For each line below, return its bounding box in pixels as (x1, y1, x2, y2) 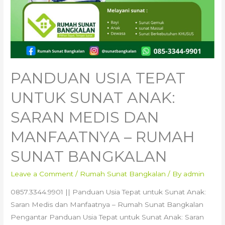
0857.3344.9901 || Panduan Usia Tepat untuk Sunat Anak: (11, 187, 206, 196)
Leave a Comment (11, 170, 74, 178)
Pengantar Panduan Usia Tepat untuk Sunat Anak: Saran (11, 212, 204, 221)
